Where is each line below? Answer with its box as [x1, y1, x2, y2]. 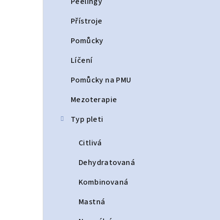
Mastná [79, 196, 106, 207]
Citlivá [79, 137, 102, 148]
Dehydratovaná [79, 157, 136, 168]
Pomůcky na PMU [71, 75, 132, 85]
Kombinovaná [79, 177, 129, 188]
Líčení [71, 55, 93, 66]
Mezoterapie [71, 94, 117, 105]
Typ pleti [71, 114, 104, 125]
